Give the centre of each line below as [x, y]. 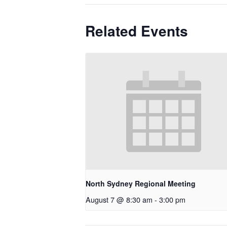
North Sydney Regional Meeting [141, 184]
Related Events [137, 31]
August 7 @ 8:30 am [119, 200]
